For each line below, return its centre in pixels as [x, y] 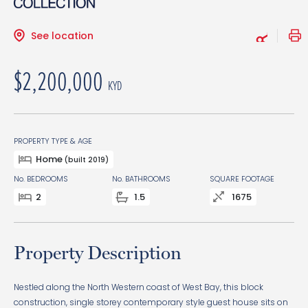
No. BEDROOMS [41, 179]
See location [62, 36]
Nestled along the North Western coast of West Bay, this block [139, 287]
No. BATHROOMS [141, 179]
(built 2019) [87, 160]
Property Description [98, 253]
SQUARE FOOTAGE [242, 179]
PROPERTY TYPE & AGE [53, 141]
